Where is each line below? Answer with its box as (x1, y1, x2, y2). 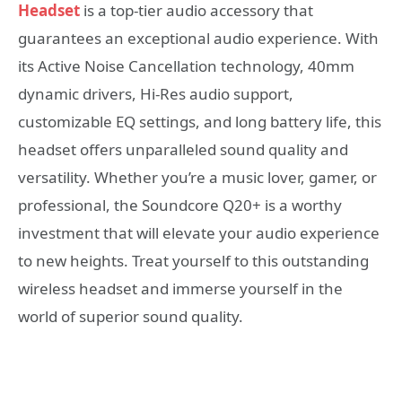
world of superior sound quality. (18, 306, 243, 328)
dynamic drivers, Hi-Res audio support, (18, 83, 293, 105)
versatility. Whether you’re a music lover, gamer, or (18, 167, 377, 188)
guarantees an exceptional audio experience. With (18, 28, 379, 49)
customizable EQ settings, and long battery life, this (18, 111, 381, 133)
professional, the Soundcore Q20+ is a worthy (18, 195, 342, 216)
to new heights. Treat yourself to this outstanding (18, 250, 369, 272)
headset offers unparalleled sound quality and (18, 139, 348, 161)
